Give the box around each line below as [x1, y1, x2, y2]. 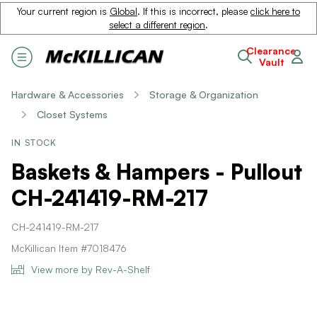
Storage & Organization [149, 88, 258, 100]
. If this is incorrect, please [137, 6, 250, 17]
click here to [250, 6, 300, 17]
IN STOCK [11, 137, 57, 148]
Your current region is [17, 6, 110, 17]
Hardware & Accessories [11, 88, 124, 100]
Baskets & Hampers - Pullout [11, 158, 302, 185]
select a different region [109, 19, 205, 30]
